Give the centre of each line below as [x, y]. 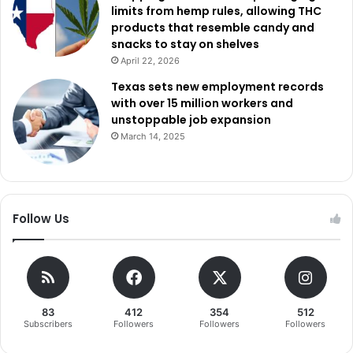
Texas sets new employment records [217, 87]
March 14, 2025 [153, 137]
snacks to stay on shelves [185, 45]
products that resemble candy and [213, 28]
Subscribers [48, 324]
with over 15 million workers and [202, 104]
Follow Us [41, 219]
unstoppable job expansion [191, 120]
